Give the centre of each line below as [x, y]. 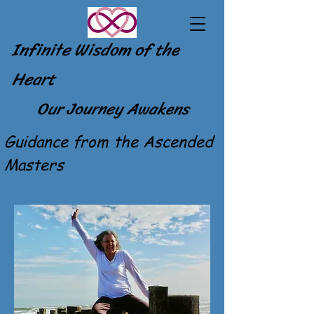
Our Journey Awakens [109, 109]
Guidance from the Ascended [109, 141]
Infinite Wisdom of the [96, 50]
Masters [34, 164]
